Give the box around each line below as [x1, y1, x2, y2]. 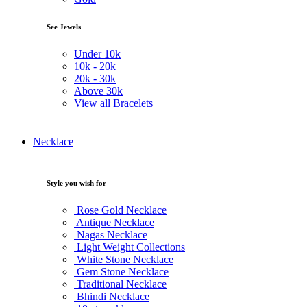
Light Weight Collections [74, 241, 185, 253]
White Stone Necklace [74, 253, 173, 265]
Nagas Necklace [74, 228, 147, 241]
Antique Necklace [74, 216, 154, 228]
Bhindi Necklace [74, 290, 149, 302]
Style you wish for [47, 178, 106, 187]
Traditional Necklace [74, 278, 167, 290]
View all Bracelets [74, 97, 156, 109]
